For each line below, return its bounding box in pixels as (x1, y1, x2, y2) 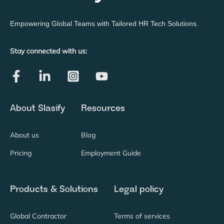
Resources (81, 103, 125, 114)
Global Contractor (10, 211, 66, 220)
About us (10, 130, 39, 140)
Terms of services (114, 211, 170, 220)
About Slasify (10, 103, 65, 114)
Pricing (10, 148, 31, 158)
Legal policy (114, 184, 163, 194)
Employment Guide (81, 148, 141, 158)
